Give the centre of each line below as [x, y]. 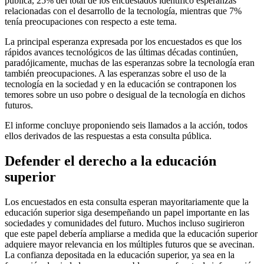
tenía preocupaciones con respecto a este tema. [91, 21]
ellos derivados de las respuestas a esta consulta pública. [108, 136]
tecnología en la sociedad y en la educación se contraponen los [121, 84]
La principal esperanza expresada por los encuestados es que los [123, 41]
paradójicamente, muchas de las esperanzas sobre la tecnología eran [130, 62]
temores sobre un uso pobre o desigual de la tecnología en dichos [125, 94]
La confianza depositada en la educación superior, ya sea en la [120, 255]
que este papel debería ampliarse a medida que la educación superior [131, 233]
